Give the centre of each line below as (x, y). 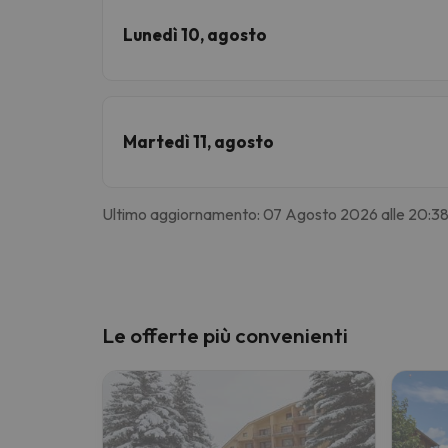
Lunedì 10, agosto (195, 34)
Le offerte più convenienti (225, 334)
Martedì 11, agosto (198, 141)
